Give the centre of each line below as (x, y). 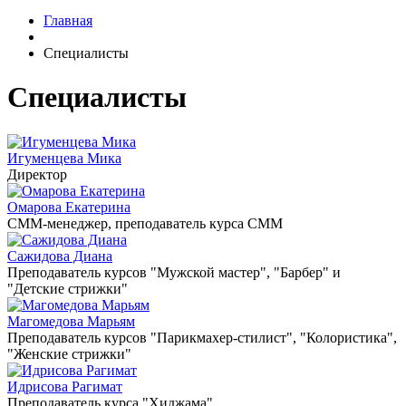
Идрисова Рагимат (65, 386)
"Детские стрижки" (68, 288)
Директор (37, 174)
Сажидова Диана (60, 256)
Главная (68, 20)
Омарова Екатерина (69, 207)
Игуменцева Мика (64, 158)
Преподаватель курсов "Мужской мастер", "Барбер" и (174, 272)
